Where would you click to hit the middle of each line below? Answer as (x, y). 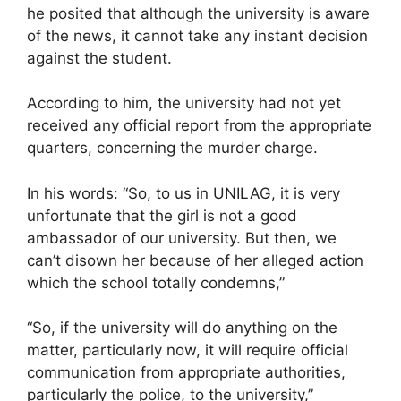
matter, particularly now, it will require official (188, 350)
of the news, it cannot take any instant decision (197, 35)
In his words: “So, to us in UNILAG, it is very (183, 193)
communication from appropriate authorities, (186, 372)
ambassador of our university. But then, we (182, 238)
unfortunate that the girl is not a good (162, 215)
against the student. (99, 58)
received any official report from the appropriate (199, 125)
